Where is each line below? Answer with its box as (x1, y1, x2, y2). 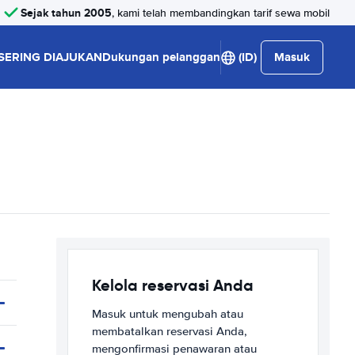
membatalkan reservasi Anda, (92, 324, 247, 338)
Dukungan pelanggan (102, 48, 220, 66)
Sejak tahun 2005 (21, 4, 112, 21)
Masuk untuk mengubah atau (92, 307, 243, 321)
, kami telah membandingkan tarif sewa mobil (112, 6, 330, 20)
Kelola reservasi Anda (92, 275, 254, 296)
